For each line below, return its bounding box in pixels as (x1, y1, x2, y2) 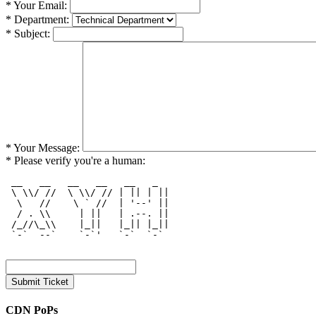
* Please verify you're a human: (6, 154, 145, 166)
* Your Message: (6, 141, 80, 154)
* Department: (6, 13, 69, 25)
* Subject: (6, 27, 50, 39)
